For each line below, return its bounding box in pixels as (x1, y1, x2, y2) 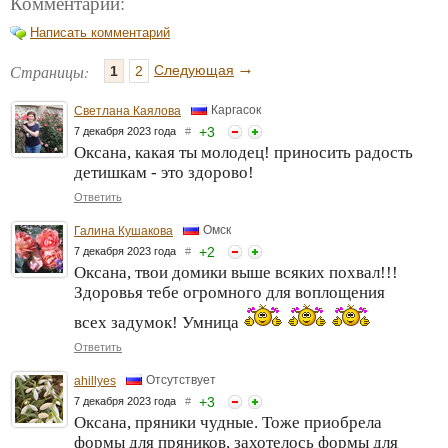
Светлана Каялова (74, 104, 181, 119)
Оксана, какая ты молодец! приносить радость (74, 143, 413, 163)
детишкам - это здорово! (74, 163, 254, 183)
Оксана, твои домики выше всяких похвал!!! (74, 263, 398, 283)
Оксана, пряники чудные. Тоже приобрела (74, 413, 382, 433)
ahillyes (74, 374, 116, 389)
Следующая (154, 62, 234, 79)
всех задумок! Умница (74, 313, 243, 333)
